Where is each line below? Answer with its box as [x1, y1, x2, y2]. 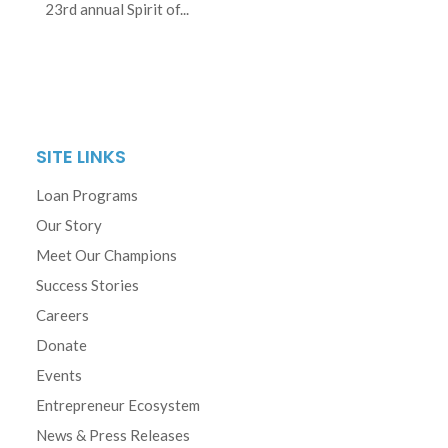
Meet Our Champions [36, 246, 177, 265]
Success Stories [36, 276, 139, 295]
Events [36, 366, 82, 385]
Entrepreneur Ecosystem [36, 396, 200, 415]
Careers [36, 306, 89, 325]
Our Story [36, 216, 102, 235]
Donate [36, 336, 87, 355]
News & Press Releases [36, 426, 190, 445]
